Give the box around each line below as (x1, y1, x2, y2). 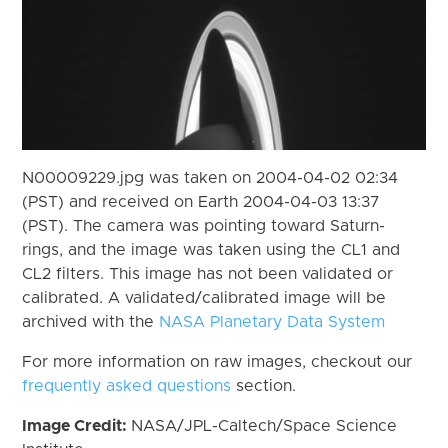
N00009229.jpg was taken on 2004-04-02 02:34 (22, 169, 399, 186)
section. (231, 377, 297, 394)
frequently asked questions (22, 377, 232, 394)
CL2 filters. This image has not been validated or (22, 265, 394, 282)
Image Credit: (22, 417, 132, 434)
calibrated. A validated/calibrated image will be (22, 289, 387, 306)
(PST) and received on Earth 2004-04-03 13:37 (22, 193, 381, 210)
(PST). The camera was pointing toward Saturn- (22, 217, 386, 234)
